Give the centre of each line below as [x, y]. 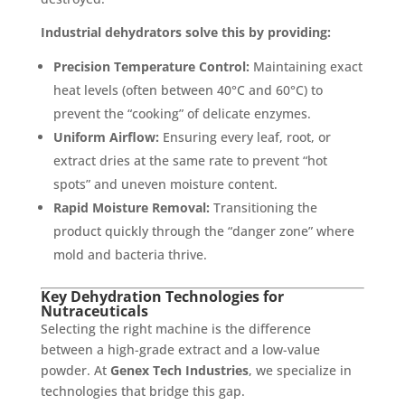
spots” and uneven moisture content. [165, 184]
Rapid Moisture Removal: [131, 207]
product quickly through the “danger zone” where [203, 231]
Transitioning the [263, 207]
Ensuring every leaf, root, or [245, 137]
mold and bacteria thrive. [130, 254]
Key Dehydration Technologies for [162, 296]
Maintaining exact [306, 66]
